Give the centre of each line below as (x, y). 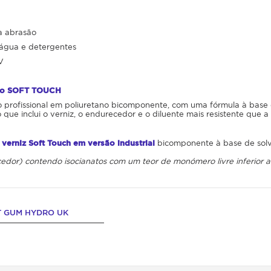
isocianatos (85, 161)
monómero (194, 161)
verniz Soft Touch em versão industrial (78, 143)
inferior (250, 161)
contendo (43, 161)
